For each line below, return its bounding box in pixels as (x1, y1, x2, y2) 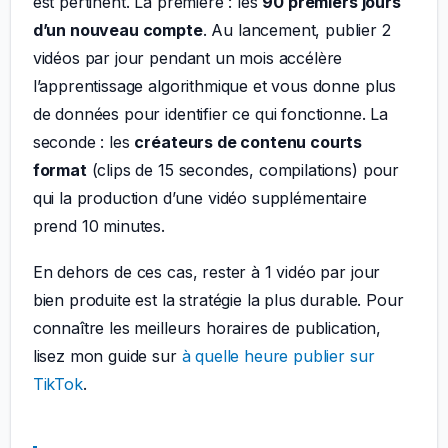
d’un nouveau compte (32, 19, 203, 40)
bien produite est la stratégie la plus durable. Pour (32, 289, 404, 310)
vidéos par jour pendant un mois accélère (32, 47, 343, 68)
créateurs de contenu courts (134, 131, 363, 152)
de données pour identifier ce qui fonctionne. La (32, 103, 389, 124)
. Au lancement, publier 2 (202, 19, 391, 40)
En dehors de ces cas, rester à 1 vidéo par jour (32, 261, 381, 282)
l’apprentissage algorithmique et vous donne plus (32, 75, 397, 96)
